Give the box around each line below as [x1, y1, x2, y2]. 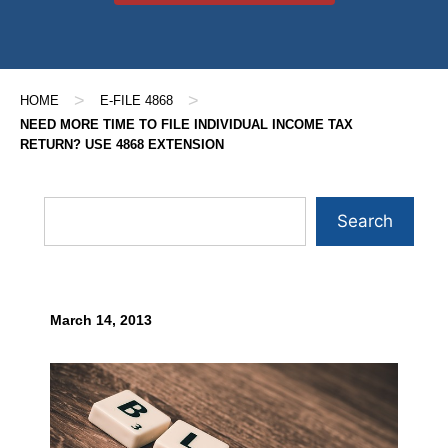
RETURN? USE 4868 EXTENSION [20, 137, 224, 152]
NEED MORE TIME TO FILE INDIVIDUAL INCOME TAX [20, 117, 353, 132]
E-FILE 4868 [100, 93, 173, 108]
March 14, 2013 [50, 313, 152, 328]
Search [337, 211, 393, 231]
